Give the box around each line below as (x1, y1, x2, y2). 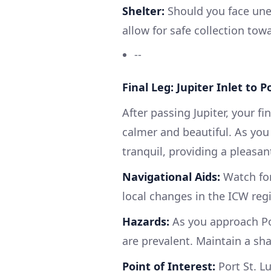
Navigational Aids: (122, 169, 220, 184)
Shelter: (122, 4, 165, 18)
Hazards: (122, 214, 169, 229)
